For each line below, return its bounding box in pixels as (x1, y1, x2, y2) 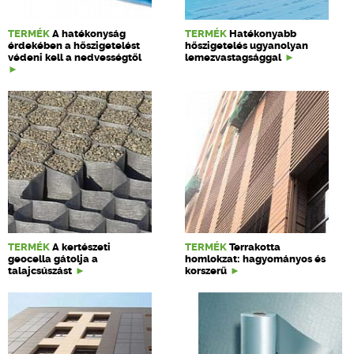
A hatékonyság (52, 28, 126, 40)
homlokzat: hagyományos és (185, 253, 326, 265)
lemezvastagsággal (185, 51, 282, 63)
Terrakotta (229, 241, 281, 253)
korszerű (185, 265, 228, 277)
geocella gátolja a (8, 253, 98, 265)
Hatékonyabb (229, 28, 297, 40)
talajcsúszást (8, 265, 72, 277)
